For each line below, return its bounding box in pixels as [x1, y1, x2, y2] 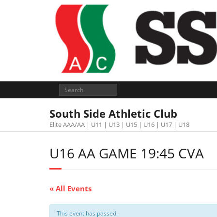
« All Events [49, 184, 92, 193]
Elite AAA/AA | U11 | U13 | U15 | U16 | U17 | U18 [49, 120, 189, 129]
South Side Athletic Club [49, 106, 177, 121]
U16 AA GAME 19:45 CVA [49, 144, 204, 162]
